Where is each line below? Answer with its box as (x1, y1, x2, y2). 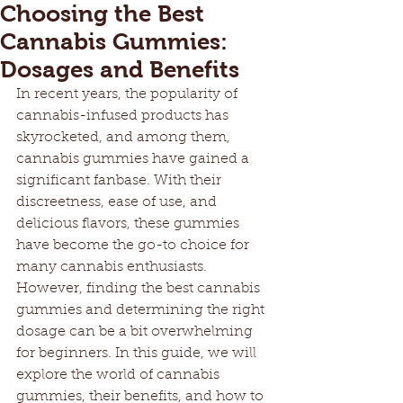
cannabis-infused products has (16, 109, 232, 123)
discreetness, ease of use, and (16, 195, 220, 210)
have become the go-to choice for (16, 238, 253, 253)
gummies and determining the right (16, 303, 268, 318)
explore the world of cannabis (16, 368, 223, 382)
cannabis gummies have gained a (16, 152, 253, 166)
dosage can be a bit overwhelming (16, 325, 256, 339)
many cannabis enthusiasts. (16, 260, 210, 274)
